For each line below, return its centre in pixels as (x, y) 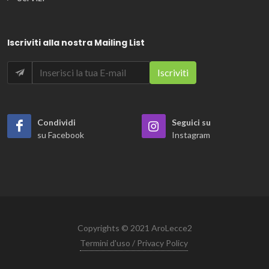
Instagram (191, 135)
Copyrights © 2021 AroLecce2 (134, 228)
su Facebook (61, 135)
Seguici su (191, 122)
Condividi (56, 122)
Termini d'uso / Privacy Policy (134, 243)
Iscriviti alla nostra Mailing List (76, 43)
